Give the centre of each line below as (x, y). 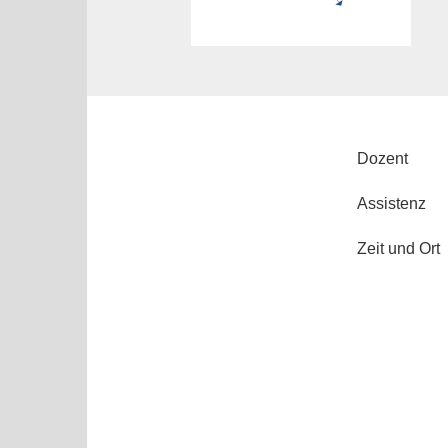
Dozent (382, 158)
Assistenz (391, 203)
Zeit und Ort (398, 248)
